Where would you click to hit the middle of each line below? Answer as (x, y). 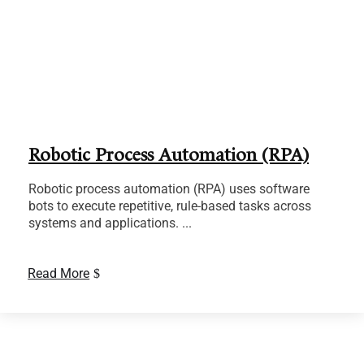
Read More (59, 274)
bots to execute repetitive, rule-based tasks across (170, 206)
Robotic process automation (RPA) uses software (169, 189)
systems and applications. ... (110, 223)
